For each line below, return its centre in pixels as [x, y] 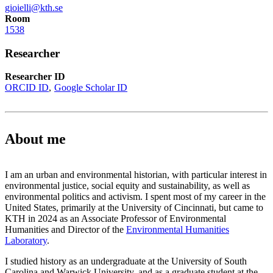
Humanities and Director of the [66, 230]
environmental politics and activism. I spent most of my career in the [135, 197]
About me [35, 139]
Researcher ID [35, 77]
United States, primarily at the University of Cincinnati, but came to [134, 208]
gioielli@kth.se [34, 7]
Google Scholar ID [91, 88]
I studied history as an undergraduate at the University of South [126, 261]
